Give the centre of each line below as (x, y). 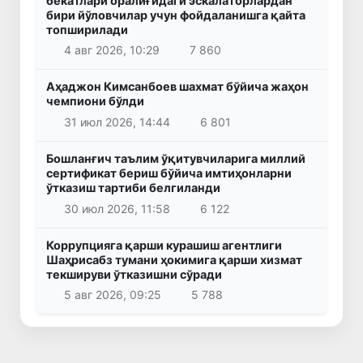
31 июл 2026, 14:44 (117, 122)
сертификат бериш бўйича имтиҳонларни (169, 173)
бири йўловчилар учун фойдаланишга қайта (176, 15)
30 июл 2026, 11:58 (117, 208)
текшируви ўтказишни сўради (134, 274)
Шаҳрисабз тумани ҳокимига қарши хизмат (174, 259)
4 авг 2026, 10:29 (111, 50)
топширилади (87, 29)
